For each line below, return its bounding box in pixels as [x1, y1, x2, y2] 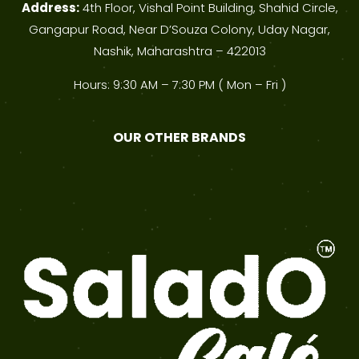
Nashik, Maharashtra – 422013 [93, 42, 266, 60]
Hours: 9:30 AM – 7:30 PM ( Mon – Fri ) [73, 76, 286, 94]
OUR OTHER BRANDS [113, 128, 246, 147]
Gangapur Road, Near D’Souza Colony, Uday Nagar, [29, 21, 330, 38]
